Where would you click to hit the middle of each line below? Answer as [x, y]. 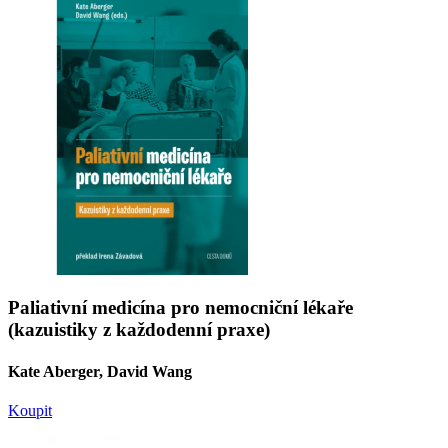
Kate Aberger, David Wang [100, 371]
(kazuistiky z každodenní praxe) [139, 330]
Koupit [30, 410]
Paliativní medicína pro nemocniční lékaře [180, 308]
